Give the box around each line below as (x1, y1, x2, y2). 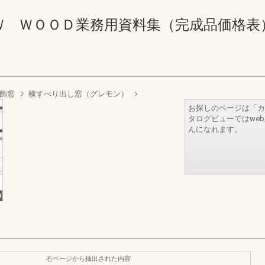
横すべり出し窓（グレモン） (28, 89, 128, 98)
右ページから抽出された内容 (46, 254, 131, 263)
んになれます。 (188, 125, 242, 134)
